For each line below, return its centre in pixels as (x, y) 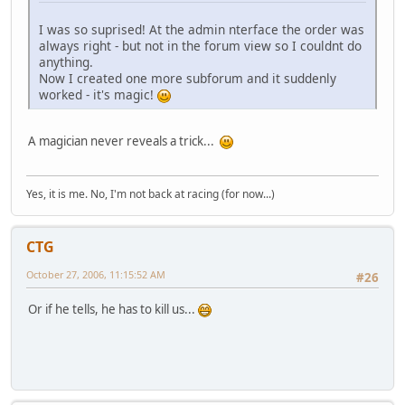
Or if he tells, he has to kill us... (113, 309)
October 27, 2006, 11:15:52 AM (96, 275)
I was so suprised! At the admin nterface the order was (202, 29)
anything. (68, 61)
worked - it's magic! (98, 94)
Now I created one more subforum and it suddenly (188, 78)
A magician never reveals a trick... (124, 141)
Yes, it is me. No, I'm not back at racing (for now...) (151, 194)
